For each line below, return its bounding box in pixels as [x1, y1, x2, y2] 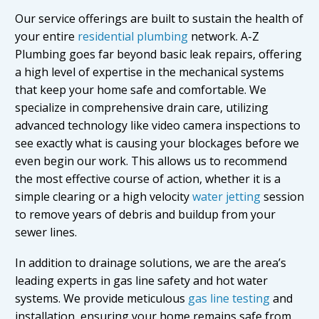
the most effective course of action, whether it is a [15, 171, 281, 187]
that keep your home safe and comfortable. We [15, 82, 266, 98]
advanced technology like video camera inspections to [15, 117, 300, 134]
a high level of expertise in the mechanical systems [15, 64, 284, 80]
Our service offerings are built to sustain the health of [15, 11, 303, 27]
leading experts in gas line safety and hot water [15, 273, 268, 289]
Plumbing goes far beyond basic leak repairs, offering [15, 46, 302, 63]
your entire [15, 28, 78, 45]
